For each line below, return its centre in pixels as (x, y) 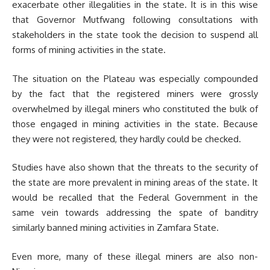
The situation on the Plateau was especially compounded (135, 78)
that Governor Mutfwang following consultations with (135, 20)
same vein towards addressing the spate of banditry (135, 212)
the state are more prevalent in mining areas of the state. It (135, 182)
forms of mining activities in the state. (89, 50)
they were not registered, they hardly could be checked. (127, 139)
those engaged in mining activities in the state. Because (135, 124)
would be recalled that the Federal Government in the (135, 197)
